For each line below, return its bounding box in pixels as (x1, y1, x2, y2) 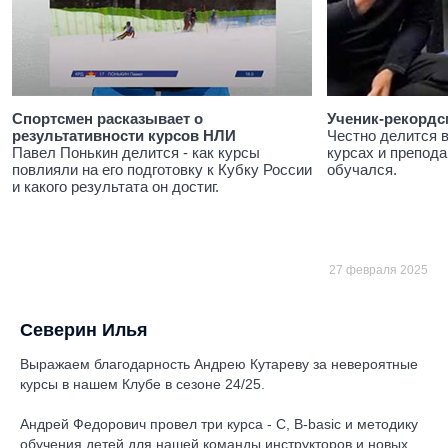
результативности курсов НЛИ (12, 127, 236, 144)
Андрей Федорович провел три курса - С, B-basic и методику (20, 416, 418, 432)
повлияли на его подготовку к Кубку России (12, 161, 312, 178)
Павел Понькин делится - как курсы (12, 144, 260, 161)
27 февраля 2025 (329, 263, 428, 277)
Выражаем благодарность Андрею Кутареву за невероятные (20, 356, 418, 372)
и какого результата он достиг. (12, 178, 219, 195)
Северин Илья (20, 320, 148, 340)
